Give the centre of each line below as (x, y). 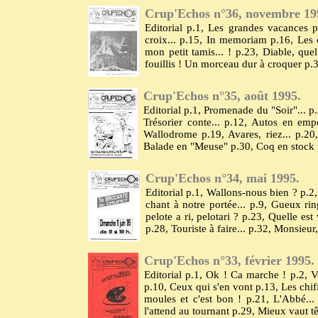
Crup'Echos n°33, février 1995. (229, 261)
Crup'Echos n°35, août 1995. (222, 96)
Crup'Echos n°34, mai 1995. (223, 178)
